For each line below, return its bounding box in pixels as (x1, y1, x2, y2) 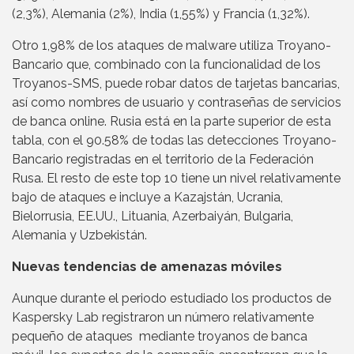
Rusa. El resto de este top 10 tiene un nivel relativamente (12, 171, 341, 186)
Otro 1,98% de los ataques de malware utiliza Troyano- (12, 38, 331, 54)
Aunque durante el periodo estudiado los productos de (12, 291, 331, 307)
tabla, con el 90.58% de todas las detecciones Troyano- (12, 133, 337, 149)
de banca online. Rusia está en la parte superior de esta (12, 114, 331, 130)
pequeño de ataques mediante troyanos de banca (12, 329, 307, 345)
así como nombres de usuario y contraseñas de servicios (12, 95, 341, 111)
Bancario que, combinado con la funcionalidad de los (12, 57, 321, 73)
